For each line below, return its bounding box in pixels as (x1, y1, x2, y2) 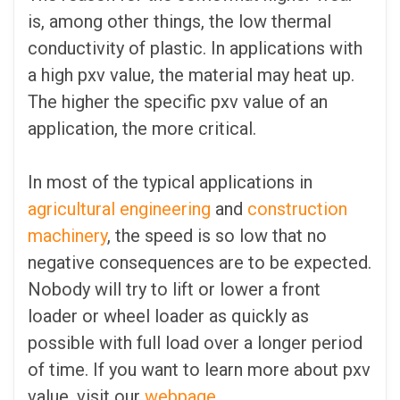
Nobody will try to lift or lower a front (28, 279, 321, 301)
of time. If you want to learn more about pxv (28, 359, 371, 381)
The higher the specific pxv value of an (28, 91, 328, 113)
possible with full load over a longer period (28, 332, 362, 354)
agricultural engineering (28, 198, 211, 221)
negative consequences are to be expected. (28, 252, 371, 274)
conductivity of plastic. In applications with (28, 37, 362, 60)
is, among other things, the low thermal (28, 11, 331, 33)
